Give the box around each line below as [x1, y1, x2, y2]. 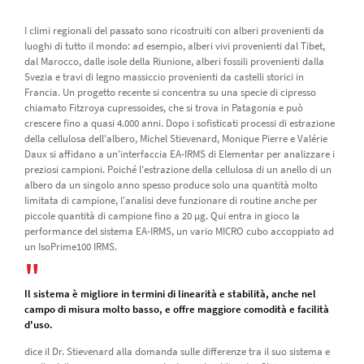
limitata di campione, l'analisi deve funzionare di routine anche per [24, 193, 318, 207]
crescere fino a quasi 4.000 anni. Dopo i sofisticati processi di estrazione [24, 115, 335, 130]
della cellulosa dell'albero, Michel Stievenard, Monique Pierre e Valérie [24, 131, 327, 145]
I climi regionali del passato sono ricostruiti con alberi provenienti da [24, 23, 324, 37]
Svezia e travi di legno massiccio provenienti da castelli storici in [24, 69, 304, 84]
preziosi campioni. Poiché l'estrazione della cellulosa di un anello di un [24, 162, 331, 176]
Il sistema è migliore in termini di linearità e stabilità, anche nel [24, 286, 316, 301]
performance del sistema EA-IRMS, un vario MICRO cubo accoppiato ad [24, 223, 334, 238]
